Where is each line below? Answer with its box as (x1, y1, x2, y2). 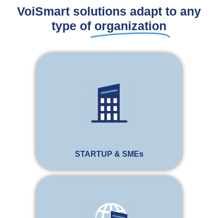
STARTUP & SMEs (74, 149, 144, 158)
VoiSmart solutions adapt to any (17, 4, 201, 18)
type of (52, 19, 91, 33)
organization (94, 19, 166, 33)
